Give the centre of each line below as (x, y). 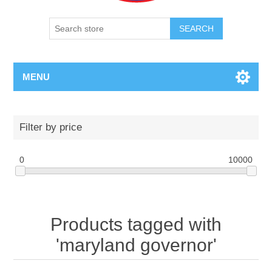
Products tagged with (136, 225)
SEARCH (196, 29)
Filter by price (51, 127)
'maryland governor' (136, 245)
